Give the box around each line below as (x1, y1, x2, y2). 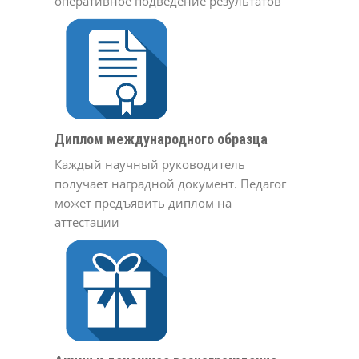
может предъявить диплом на (54, 195, 232, 212)
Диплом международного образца (54, 131, 268, 148)
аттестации (54, 214, 120, 231)
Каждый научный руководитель (54, 156, 246, 173)
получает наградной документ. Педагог (54, 175, 287, 192)
